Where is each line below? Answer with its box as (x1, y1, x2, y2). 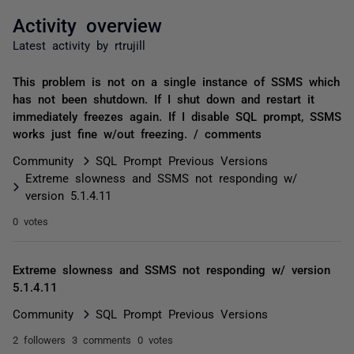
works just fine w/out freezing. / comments (13, 127, 262, 139)
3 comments (72, 334, 131, 345)
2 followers (13, 334, 66, 345)
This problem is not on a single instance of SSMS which (13, 75, 340, 87)
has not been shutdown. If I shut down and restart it (13, 92, 314, 104)
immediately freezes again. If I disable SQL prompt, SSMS (13, 110, 341, 122)
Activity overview (13, 14, 162, 34)
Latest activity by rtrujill (13, 39, 145, 51)
